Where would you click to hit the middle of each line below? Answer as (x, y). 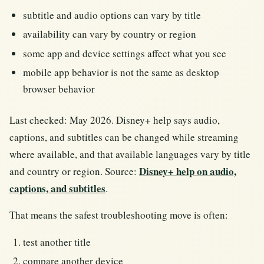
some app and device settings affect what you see (125, 53)
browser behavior (59, 89)
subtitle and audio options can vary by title (112, 15)
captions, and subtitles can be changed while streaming (124, 137)
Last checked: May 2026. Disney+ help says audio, (115, 120)
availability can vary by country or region (110, 34)
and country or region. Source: (74, 171)
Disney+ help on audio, (188, 171)
